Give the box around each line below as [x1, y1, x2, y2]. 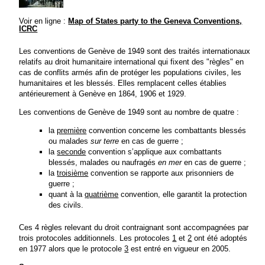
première [57, 126, 87, 135]
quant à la [49, 190, 85, 199]
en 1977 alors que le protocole [19, 244, 125, 253]
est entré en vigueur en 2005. [128, 244, 231, 253]
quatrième [85, 190, 119, 199]
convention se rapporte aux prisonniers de [88, 169, 234, 177]
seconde [57, 147, 86, 156]
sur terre [91, 137, 119, 146]
